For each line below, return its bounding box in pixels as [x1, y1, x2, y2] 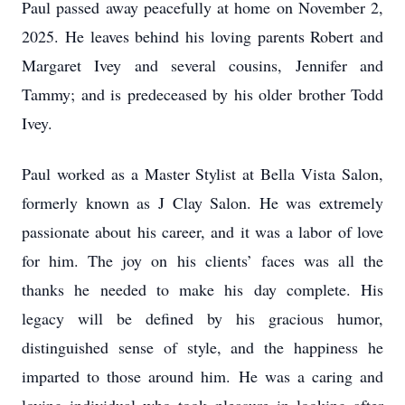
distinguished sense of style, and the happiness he [22, 336, 383, 358]
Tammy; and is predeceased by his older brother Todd [22, 83, 383, 105]
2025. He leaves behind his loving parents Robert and [22, 25, 383, 47]
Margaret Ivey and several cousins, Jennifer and [22, 54, 383, 76]
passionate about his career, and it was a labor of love [22, 221, 383, 242]
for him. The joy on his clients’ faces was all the [22, 250, 383, 271]
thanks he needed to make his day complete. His [22, 278, 383, 300]
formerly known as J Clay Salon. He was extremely [22, 192, 383, 213]
